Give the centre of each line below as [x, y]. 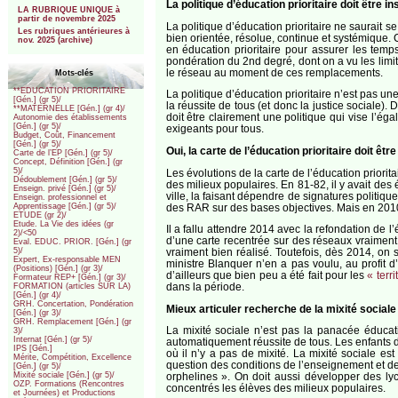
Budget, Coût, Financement [65, 135]
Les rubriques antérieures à [73, 32]
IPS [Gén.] [33, 349]
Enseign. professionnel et [60, 198]
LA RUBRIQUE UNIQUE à [68, 9]
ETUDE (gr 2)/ [40, 215]
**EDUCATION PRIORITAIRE [70, 91]
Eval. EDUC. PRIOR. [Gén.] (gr [73, 242]
